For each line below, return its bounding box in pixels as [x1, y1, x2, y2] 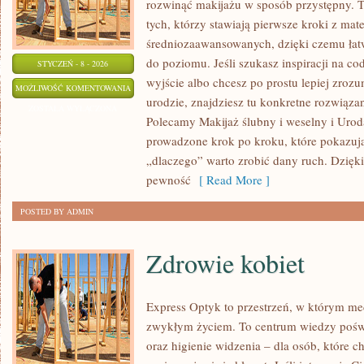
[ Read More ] [191, 171, 270, 188]
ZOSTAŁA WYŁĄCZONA [28, 102, 118, 114]
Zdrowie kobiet [146, 245, 305, 280]
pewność [146, 171, 191, 188]
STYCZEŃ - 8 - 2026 [37, 58, 109, 69]
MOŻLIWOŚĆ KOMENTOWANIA [15, 82, 131, 93]
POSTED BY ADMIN [20, 206, 93, 217]
